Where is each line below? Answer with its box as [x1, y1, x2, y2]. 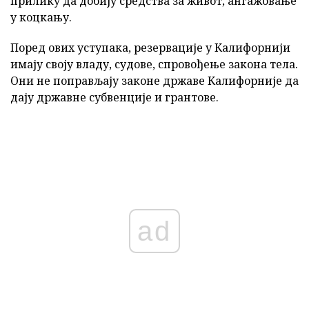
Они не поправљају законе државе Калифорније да [10, 72, 299, 88]
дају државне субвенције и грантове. [10, 89, 219, 105]
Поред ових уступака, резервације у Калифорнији [10, 39, 290, 55]
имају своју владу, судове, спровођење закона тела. [10, 56, 298, 72]
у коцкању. [10, 9, 72, 25]
